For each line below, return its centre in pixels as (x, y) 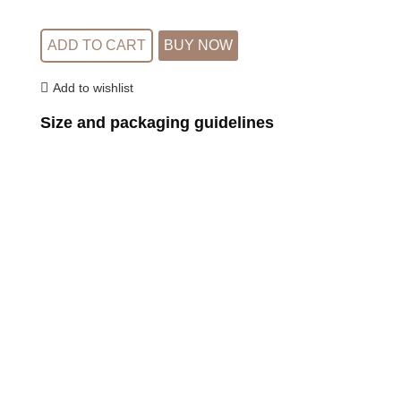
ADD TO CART (97, 46)
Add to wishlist (93, 87)
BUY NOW (198, 46)
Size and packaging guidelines (157, 123)
